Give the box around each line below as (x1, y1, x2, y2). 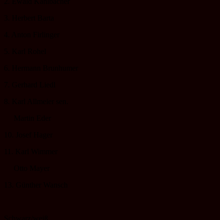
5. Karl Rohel (4, 47, 46, 55)
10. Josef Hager (4, 130, 53, 139)
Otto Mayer (4, 164, 50, 172)
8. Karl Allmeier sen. (4, 97, 68, 106)
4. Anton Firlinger (4, 30, 59, 39)
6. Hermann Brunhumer (4, 63, 78, 72)
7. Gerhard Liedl (4, 80, 55, 89)
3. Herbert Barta (4, 13, 54, 22)
